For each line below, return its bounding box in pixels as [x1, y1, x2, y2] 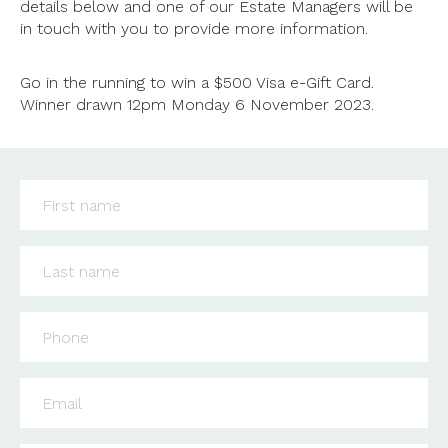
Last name [19, 246, 108, 265]
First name [19, 180, 110, 199]
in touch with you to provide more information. [20, 19, 368, 38]
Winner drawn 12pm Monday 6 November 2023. [20, 95, 379, 114]
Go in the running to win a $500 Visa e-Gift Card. [20, 73, 374, 92]
